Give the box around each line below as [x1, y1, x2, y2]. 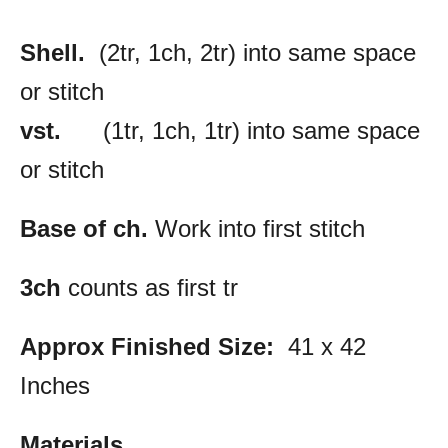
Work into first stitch [155, 214, 365, 242]
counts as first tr [61, 273, 238, 301]
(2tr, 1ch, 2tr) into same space [85, 38, 416, 66]
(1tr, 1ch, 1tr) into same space [61, 116, 420, 144]
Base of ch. [20, 214, 155, 242]
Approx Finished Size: [20, 332, 274, 360]
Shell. [20, 38, 85, 66]
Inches [20, 371, 90, 399]
